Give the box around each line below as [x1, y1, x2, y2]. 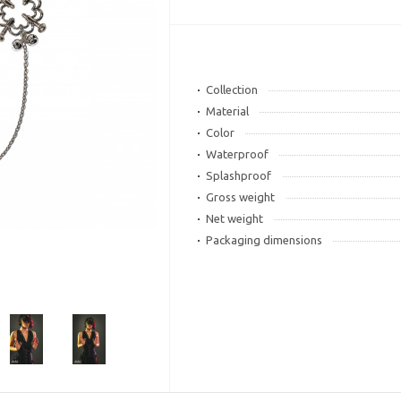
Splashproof [206, 169, 272, 182]
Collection [206, 83, 259, 96]
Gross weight [206, 191, 276, 203]
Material [206, 105, 250, 117]
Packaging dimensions [206, 234, 323, 246]
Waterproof [206, 148, 269, 160]
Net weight [206, 212, 264, 225]
